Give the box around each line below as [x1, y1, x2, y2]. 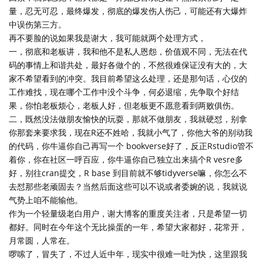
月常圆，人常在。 [9, 235, 75, 247]
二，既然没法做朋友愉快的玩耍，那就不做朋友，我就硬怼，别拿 [9, 113, 247, 125]
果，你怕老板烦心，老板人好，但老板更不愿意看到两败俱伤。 [9, 100, 239, 112]
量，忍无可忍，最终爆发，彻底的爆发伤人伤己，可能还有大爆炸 [9, 5, 247, 17]
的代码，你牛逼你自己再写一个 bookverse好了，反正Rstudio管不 [9, 140, 254, 152]
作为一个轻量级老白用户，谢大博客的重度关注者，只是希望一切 [9, 208, 247, 220]
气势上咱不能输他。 [9, 194, 83, 206]
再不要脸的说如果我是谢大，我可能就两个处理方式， [9, 32, 206, 44]
